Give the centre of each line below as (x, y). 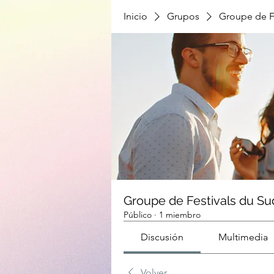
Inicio (135, 16)
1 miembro (180, 215)
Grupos (183, 16)
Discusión (162, 237)
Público (138, 215)
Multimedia (243, 237)
